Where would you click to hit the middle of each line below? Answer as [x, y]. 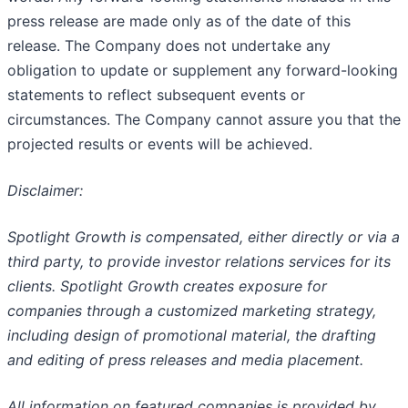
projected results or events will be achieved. [160, 144]
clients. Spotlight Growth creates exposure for [167, 286]
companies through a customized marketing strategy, [192, 311]
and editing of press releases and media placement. [185, 360]
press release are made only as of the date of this [179, 21]
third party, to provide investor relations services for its [199, 262]
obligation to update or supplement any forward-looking [203, 71]
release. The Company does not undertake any [169, 46]
